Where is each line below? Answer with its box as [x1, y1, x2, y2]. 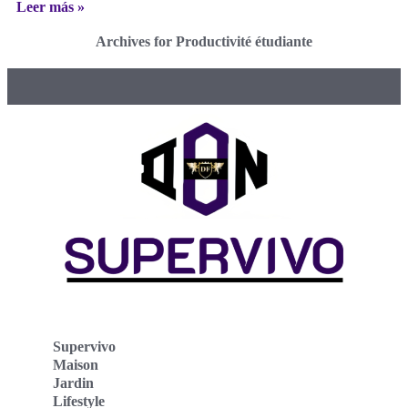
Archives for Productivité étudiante [96, 33, 312, 49]
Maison [53, 356, 98, 372]
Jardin [53, 374, 94, 391]
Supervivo [53, 338, 116, 354]
